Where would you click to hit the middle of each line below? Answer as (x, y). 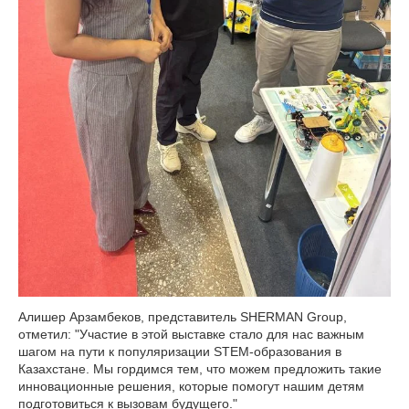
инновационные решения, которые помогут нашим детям (191, 386)
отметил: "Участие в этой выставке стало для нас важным (191, 334)
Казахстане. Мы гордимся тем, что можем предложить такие (200, 368)
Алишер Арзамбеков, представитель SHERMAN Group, (183, 316)
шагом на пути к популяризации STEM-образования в (180, 351)
